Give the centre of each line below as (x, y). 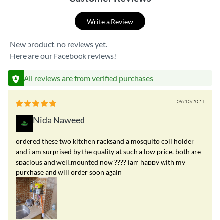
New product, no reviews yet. (58, 44)
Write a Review (110, 21)
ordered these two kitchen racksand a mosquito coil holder (105, 141)
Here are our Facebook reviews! (63, 56)
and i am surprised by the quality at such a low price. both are (108, 152)
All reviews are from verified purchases (88, 78)
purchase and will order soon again (69, 172)
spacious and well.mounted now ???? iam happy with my (100, 162)
